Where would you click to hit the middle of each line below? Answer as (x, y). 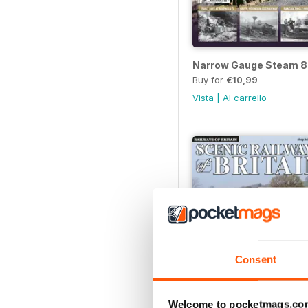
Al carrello (245, 98)
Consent (256, 259)
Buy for (209, 80)
